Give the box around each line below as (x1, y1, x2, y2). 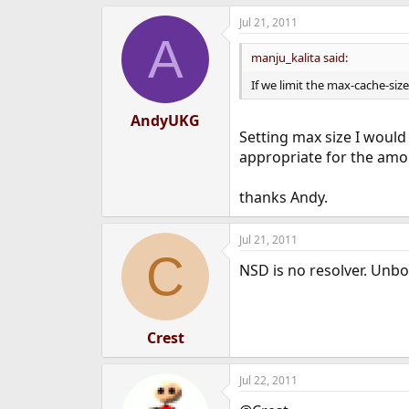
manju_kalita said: (250, 49, 348, 66)
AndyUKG (131, 110, 201, 131)
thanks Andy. (238, 187, 328, 207)
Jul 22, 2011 (238, 372, 298, 388)
